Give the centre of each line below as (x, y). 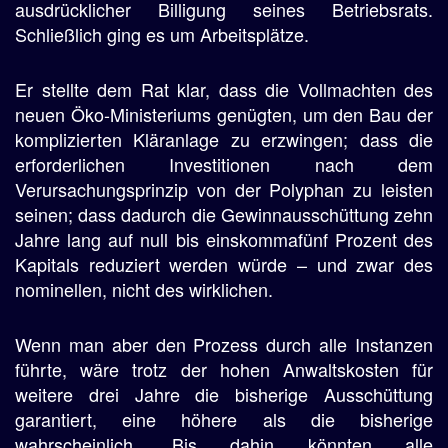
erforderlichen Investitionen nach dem (224, 164)
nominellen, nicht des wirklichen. (144, 289)
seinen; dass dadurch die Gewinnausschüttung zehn (224, 214)
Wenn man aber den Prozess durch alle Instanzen (224, 344)
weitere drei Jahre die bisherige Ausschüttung (224, 394)
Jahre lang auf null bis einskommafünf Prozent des (224, 239)
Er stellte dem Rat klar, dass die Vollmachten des (224, 89)
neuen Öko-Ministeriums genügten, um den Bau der (224, 114)
